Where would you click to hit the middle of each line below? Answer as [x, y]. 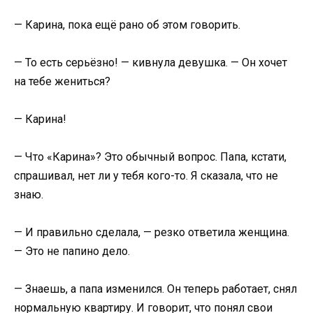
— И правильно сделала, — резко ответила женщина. [152, 233]
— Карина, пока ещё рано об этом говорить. [127, 24]
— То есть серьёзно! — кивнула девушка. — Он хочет [151, 62]
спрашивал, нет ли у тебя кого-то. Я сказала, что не [146, 176]
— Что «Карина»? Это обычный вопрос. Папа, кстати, [150, 157]
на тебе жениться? [62, 81]
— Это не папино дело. [72, 252]
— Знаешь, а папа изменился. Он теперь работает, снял [155, 289]
